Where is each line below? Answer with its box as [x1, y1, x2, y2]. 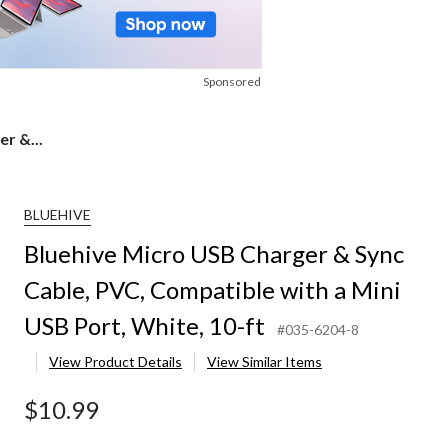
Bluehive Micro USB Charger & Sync [24, 239, 404, 269]
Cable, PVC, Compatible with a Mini [24, 275, 401, 305]
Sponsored [203, 74, 261, 90]
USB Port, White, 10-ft [24, 311, 265, 341]
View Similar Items [207, 353, 322, 371]
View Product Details [49, 353, 182, 371]
